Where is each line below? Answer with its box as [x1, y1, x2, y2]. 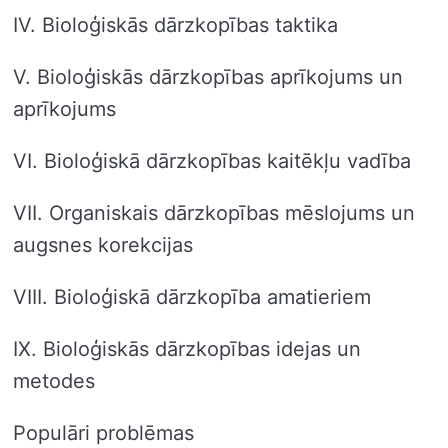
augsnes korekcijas [13, 232, 193, 257]
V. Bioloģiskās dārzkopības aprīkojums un [13, 64, 403, 89]
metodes [13, 368, 95, 393]
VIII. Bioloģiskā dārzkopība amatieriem [13, 284, 371, 309]
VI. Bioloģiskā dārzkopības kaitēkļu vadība [13, 148, 411, 173]
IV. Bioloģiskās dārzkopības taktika [13, 12, 338, 37]
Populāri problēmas [13, 420, 194, 445]
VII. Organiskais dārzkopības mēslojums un [13, 200, 415, 225]
